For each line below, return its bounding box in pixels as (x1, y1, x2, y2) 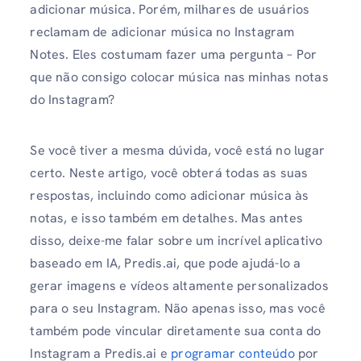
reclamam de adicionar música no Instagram (30, 23, 295, 41)
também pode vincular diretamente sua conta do (30, 322, 322, 340)
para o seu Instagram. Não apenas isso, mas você (30, 300, 326, 317)
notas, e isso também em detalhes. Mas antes (30, 210, 303, 227)
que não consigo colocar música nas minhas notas (30, 68, 329, 86)
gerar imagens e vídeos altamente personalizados (30, 277, 329, 295)
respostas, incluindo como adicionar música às (30, 187, 309, 205)
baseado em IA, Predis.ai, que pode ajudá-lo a (30, 255, 301, 272)
